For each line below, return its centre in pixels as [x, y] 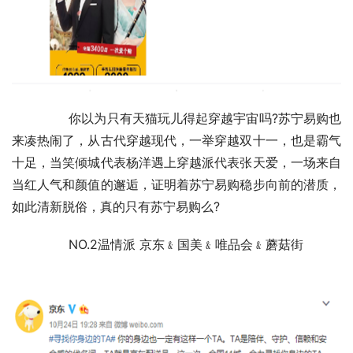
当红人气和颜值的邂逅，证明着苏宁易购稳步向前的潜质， [176, 184]
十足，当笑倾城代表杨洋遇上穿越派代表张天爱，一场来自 [176, 162]
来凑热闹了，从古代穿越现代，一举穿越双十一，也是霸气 [176, 140]
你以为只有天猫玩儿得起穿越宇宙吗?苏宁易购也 [28, 118]
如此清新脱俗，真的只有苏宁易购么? [116, 206]
